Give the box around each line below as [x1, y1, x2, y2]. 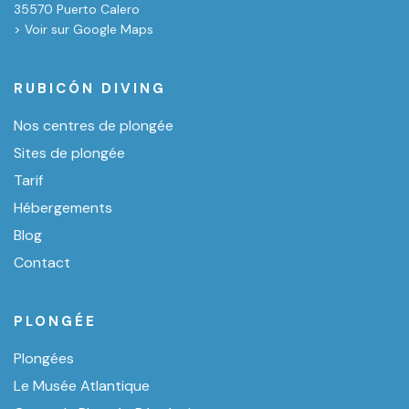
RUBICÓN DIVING [14, 79, 166, 99]
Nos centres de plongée [14, 116, 173, 136]
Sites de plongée [14, 143, 125, 163]
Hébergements [14, 198, 112, 218]
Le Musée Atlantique [14, 376, 150, 396]
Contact [14, 253, 70, 273]
